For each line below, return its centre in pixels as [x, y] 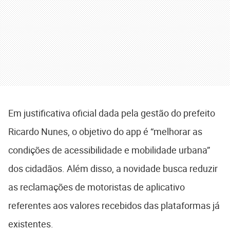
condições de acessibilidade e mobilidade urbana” [109, 150]
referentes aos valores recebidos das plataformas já [114, 206]
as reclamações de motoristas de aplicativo [97, 187]
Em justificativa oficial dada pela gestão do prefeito [112, 113]
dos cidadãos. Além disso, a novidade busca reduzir [113, 169]
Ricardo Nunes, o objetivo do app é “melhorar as [105, 132]
